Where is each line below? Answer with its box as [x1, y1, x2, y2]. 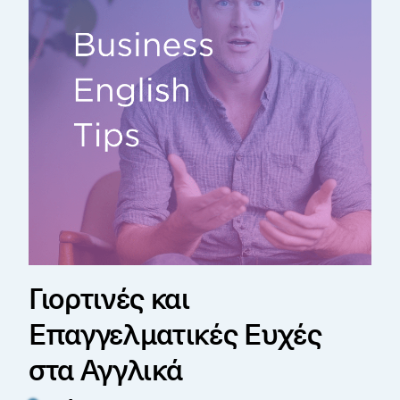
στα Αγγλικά [29, 347, 183, 390]
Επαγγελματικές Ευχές [29, 312, 322, 354]
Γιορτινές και [29, 276, 190, 319]
